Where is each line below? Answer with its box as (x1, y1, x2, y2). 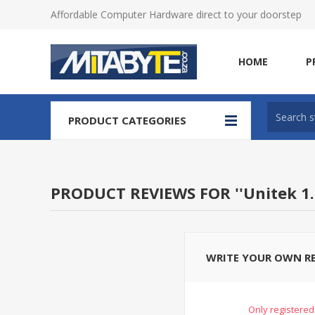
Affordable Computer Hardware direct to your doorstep (51, 8, 302, 21)
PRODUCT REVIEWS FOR (51, 182, 235, 203)
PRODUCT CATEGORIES (68, 113, 186, 127)
